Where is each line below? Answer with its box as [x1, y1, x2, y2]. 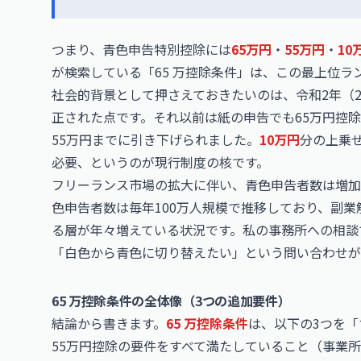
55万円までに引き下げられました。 [52, 130, 259, 149]
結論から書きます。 [52, 313, 166, 333]
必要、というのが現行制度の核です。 [52, 152, 269, 172]
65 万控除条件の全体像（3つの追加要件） [52, 291, 291, 310]
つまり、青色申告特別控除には [52, 39, 231, 59]
